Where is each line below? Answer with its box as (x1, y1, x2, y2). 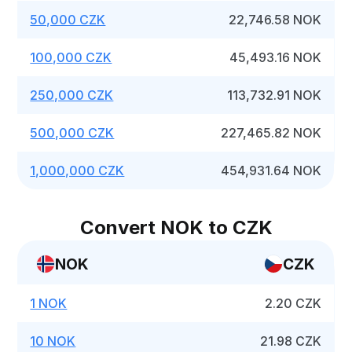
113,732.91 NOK (227, 87, 322, 103)
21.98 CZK (260, 333, 322, 349)
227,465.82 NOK (221, 125, 322, 141)
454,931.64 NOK (221, 163, 322, 178)
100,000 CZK (30, 49, 112, 65)
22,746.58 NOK (229, 12, 322, 27)
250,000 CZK (30, 87, 114, 103)
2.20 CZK (265, 295, 322, 311)
